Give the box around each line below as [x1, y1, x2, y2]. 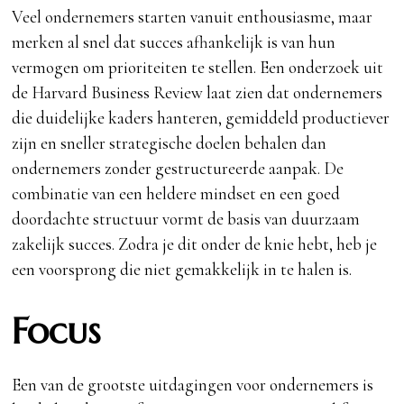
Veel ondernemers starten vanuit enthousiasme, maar [12, 5, 373, 27]
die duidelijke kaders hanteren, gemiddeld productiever [12, 106, 390, 128]
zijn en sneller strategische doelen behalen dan [12, 132, 327, 153]
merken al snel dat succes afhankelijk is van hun [12, 31, 336, 52]
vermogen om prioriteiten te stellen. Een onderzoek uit [12, 56, 384, 78]
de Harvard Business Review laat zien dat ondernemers [12, 81, 383, 103]
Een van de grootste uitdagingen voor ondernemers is [12, 373, 374, 395]
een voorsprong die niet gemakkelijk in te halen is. [12, 258, 353, 280]
